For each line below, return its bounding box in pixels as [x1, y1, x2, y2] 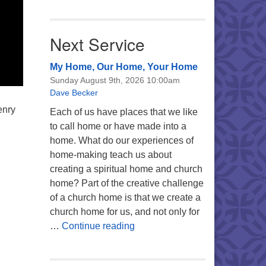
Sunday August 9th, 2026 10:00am [49, 75, 180, 85]
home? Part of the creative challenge [49, 178, 204, 188]
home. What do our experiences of [49, 135, 194, 145]
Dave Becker [49, 88, 98, 97]
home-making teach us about [49, 150, 172, 160]
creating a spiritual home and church [49, 164, 202, 174]
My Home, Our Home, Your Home [49, 62, 198, 72]
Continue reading [61, 221, 135, 231]
